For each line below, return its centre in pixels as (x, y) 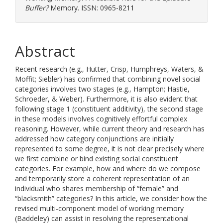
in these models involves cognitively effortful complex (101, 119)
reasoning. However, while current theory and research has (110, 129)
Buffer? (37, 8)
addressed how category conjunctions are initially (94, 139)
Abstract (45, 51)
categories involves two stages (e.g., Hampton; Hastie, (102, 89)
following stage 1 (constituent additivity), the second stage (109, 109)
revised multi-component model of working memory (99, 208)
